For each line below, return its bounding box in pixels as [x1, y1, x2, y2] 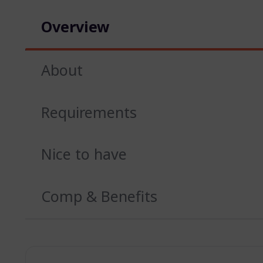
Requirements [41, 102, 137, 122]
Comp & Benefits [41, 186, 157, 207]
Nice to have [41, 144, 127, 164]
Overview [41, 16, 110, 37]
